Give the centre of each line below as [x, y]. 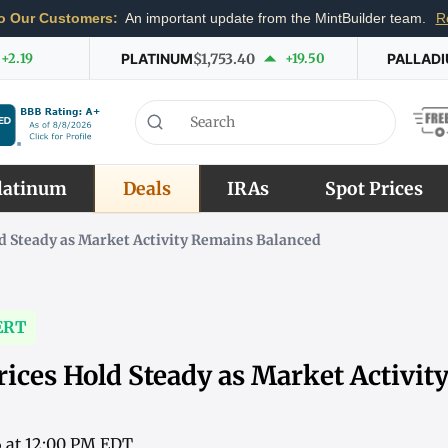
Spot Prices [373, 188]
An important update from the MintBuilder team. [275, 18]
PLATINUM [157, 58]
